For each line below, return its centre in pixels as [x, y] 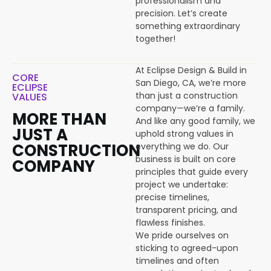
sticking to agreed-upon [187, 248]
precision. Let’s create [181, 13]
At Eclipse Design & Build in [191, 70]
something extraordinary [188, 26]
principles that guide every [192, 172]
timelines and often [177, 261]
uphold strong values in [184, 134]
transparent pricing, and [186, 210]
